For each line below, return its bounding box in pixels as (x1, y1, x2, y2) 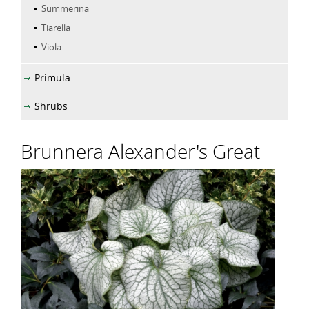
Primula (34, 70, 70, 84)
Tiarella (41, 21, 70, 34)
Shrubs (34, 99, 68, 112)
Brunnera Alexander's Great (21, 138, 260, 164)
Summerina (41, 1, 89, 14)
